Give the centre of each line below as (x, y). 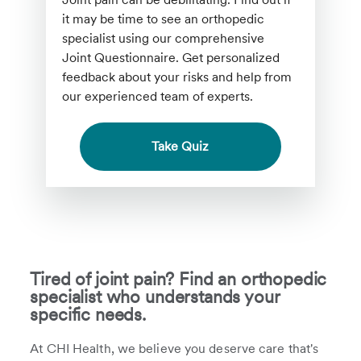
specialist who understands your (155, 296)
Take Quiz (180, 146)
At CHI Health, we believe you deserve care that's (174, 348)
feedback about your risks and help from (177, 77)
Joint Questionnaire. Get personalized (171, 57)
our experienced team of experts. (158, 96)
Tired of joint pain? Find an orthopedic (178, 278)
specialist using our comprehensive (164, 38)
